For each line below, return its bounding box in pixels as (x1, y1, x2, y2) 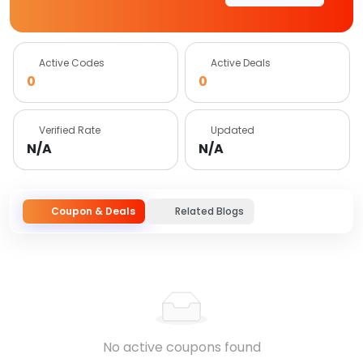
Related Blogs (175, 204, 244, 218)
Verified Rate (39, 123, 100, 137)
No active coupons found (102, 338, 261, 357)
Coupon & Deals (51, 204, 135, 218)
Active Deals (211, 56, 271, 70)
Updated (211, 123, 254, 137)
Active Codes (39, 56, 105, 70)
